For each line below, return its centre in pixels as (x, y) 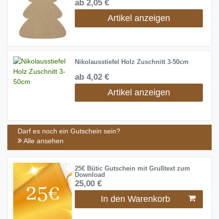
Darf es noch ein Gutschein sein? (69, 131)
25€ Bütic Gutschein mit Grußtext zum (132, 169)
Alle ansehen (43, 141)
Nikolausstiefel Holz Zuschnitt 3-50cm (131, 62)
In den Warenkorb (135, 199)
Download (90, 175)
